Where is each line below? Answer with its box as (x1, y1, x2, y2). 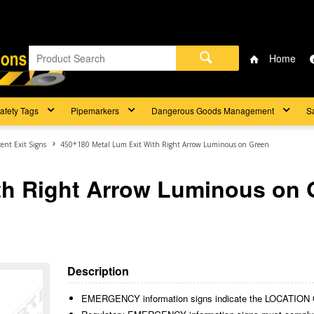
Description (67, 263, 130, 279)
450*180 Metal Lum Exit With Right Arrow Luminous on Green (60, 139, 269, 149)
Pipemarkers (71, 104, 119, 116)
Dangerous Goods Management (151, 104, 274, 116)
